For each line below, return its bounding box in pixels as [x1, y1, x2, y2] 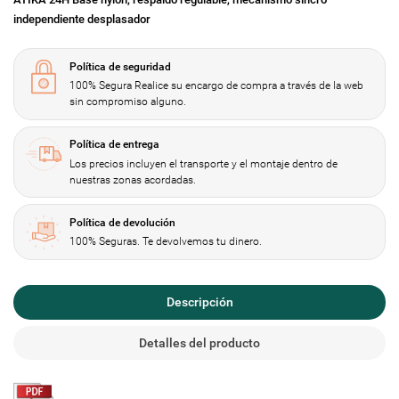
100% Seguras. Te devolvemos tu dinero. [69, 235, 263, 248]
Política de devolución [69, 216, 176, 229]
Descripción [166, 295, 233, 310]
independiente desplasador [13, 12, 153, 27]
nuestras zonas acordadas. [69, 173, 197, 186]
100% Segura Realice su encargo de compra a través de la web [69, 79, 364, 93]
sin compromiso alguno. [69, 95, 187, 109]
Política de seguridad [69, 60, 172, 73]
